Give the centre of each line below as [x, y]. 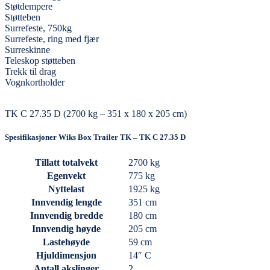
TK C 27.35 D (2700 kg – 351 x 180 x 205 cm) [96, 113]
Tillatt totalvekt [66, 163]
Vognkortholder [35, 82]
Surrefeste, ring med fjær [52, 39]
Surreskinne [27, 49]
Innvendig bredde [66, 216]
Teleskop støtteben [40, 60]
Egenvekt [66, 176]
